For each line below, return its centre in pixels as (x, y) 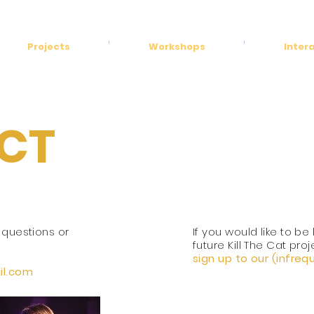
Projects (48, 47)
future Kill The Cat (241, 245)
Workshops (177, 47)
